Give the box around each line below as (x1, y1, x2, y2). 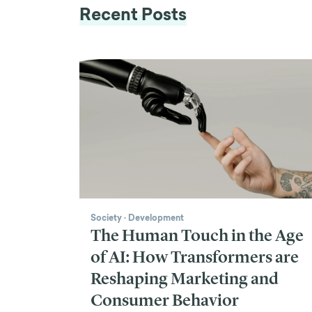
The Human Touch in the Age (91, 225, 304, 245)
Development (128, 211, 184, 224)
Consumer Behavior (91, 290, 239, 310)
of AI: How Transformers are (91, 247, 299, 267)
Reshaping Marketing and (91, 268, 279, 288)
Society (91, 211, 122, 224)
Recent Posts (79, 1, 187, 26)
